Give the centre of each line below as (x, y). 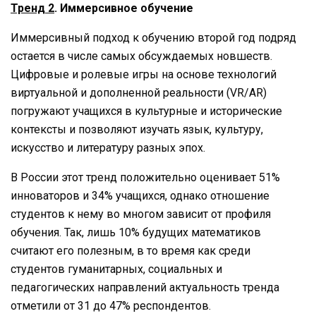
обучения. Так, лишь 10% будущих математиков (136, 232)
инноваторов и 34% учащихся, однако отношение (140, 195)
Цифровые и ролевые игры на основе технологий (144, 74)
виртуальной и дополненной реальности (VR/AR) (139, 92)
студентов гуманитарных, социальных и (116, 269)
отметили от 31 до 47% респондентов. (111, 305)
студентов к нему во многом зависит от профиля (141, 214)
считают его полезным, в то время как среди (130, 250)
